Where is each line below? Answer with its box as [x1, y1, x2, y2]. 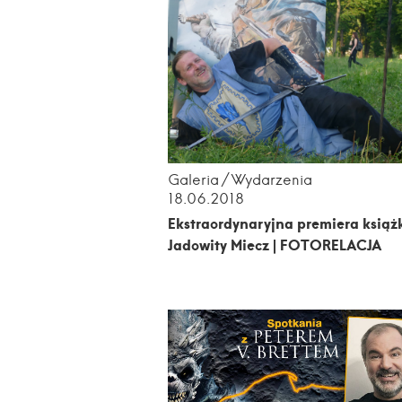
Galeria [168, 170, 219, 188]
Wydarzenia [232, 170, 312, 188]
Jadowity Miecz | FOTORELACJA [168, 235, 382, 254]
